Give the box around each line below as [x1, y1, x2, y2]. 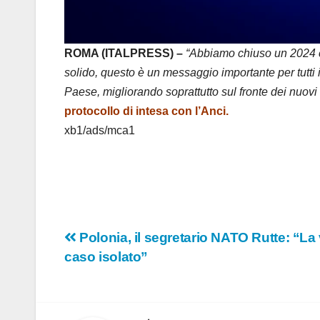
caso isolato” [64, 249, 149, 264]
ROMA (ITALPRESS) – [64, 46, 183, 59]
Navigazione [64, 228, 198, 256]
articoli [64, 257, 137, 286]
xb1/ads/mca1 [64, 124, 135, 136]
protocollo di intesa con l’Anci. [64, 104, 229, 117]
